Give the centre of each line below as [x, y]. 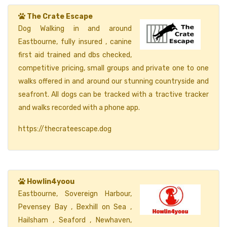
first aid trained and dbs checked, [75, 55]
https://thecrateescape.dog [65, 129]
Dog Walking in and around [75, 29]
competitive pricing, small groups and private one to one [113, 68]
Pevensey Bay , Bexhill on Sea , [75, 207]
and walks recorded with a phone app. [79, 108]
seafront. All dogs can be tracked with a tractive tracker [113, 94]
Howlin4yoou [51, 182]
